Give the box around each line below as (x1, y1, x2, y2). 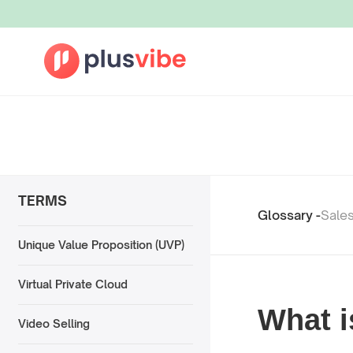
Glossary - (258, 206, 321, 223)
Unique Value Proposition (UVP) (17, 238, 184, 252)
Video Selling (17, 317, 90, 331)
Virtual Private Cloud (17, 277, 128, 292)
